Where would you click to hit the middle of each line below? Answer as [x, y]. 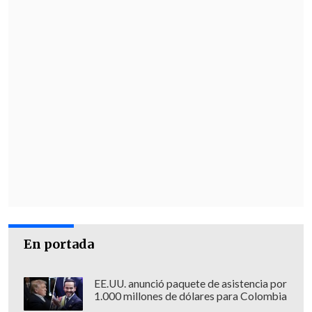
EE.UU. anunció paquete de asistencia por [190, 284]
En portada [59, 244]
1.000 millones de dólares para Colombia [190, 296]
